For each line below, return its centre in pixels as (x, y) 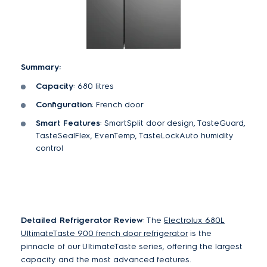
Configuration (64, 104)
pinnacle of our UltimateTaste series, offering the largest (132, 246)
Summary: (41, 67)
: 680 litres (94, 86)
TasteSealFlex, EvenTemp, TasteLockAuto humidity (135, 135)
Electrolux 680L (194, 220)
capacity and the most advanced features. (106, 259)
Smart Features (68, 123)
